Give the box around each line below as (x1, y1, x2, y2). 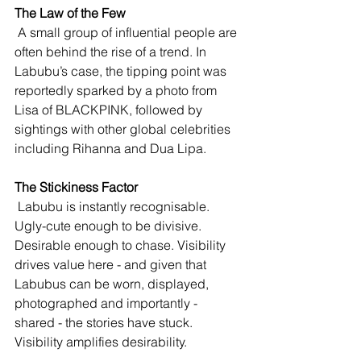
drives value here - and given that (15, 256, 210, 273)
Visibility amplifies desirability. (15, 334, 187, 351)
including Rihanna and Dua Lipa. (15, 140, 206, 157)
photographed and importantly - (15, 295, 201, 312)
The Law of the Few (15, 5, 126, 22)
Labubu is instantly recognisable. (15, 198, 213, 215)
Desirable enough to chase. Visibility (15, 237, 229, 254)
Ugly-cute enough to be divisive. (15, 218, 205, 234)
